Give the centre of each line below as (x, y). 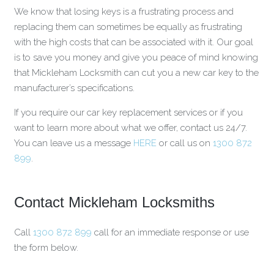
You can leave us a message (73, 143)
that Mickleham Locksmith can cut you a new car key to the (136, 73)
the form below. (46, 247)
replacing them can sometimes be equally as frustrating (128, 27)
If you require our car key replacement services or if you (128, 113)
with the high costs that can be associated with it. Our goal (133, 42)
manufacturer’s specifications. (74, 88)
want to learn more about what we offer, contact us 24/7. (130, 128)
